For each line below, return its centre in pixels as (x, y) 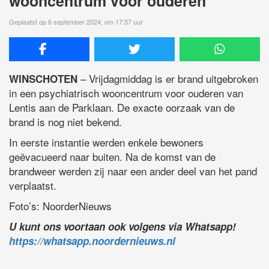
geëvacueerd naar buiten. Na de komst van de (112, 156)
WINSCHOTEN (43, 78)
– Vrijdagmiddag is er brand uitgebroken (168, 78)
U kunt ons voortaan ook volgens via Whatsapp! (122, 226)
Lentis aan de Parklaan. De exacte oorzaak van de (122, 107)
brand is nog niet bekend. (65, 121)
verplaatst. (33, 185)
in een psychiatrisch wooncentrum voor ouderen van (126, 92)
